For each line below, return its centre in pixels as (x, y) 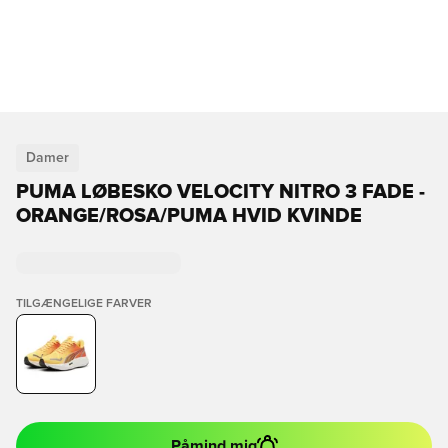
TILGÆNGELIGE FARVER (84, 304)
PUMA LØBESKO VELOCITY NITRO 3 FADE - (220, 192)
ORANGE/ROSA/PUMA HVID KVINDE (189, 216)
